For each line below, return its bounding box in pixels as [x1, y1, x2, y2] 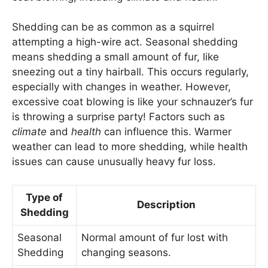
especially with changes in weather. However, [12, 81, 231, 93]
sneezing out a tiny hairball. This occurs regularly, [12, 66, 249, 78]
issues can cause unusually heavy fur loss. [12, 156, 216, 168]
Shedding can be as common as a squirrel [12, 21, 214, 33]
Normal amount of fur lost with [81, 231, 228, 243]
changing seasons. [81, 246, 171, 258]
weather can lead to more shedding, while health [12, 141, 248, 153]
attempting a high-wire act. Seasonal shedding [12, 36, 237, 48]
